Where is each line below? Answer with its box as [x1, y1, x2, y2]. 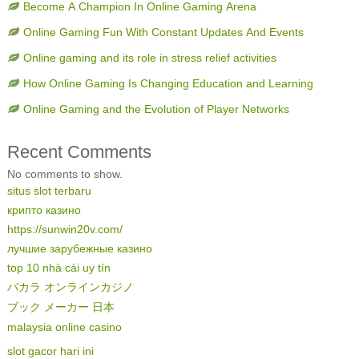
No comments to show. [6, 167, 123, 181]
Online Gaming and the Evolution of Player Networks [22, 102, 289, 116]
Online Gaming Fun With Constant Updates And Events [22, 25, 304, 39]
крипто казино [6, 203, 81, 217]
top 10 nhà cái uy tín [6, 260, 111, 275]
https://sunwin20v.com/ [6, 222, 123, 236]
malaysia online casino [6, 320, 122, 334]
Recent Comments [6, 140, 151, 163]
